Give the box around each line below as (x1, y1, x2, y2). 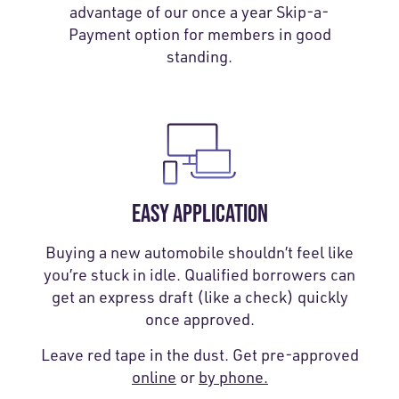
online (131, 366, 176, 387)
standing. (167, 45, 232, 66)
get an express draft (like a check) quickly (51, 286, 348, 306)
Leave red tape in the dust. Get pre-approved (40, 344, 359, 364)
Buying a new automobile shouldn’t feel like (45, 241, 354, 262)
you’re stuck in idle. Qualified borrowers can (44, 264, 355, 284)
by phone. (198, 366, 268, 387)
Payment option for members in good (68, 23, 331, 44)
